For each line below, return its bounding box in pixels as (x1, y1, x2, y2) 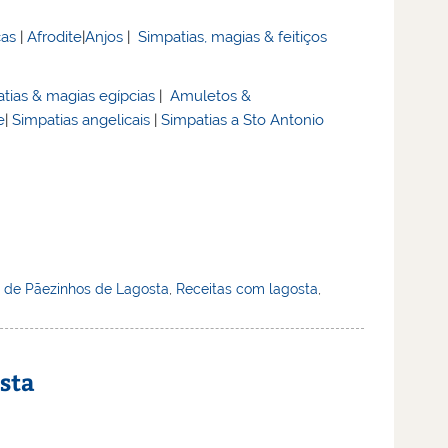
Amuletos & (170, 87, 252, 106)
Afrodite (27, 27, 83, 46)
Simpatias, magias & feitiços (138, 27, 328, 46)
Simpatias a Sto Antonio (161, 111, 325, 130)
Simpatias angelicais (12, 111, 151, 130)
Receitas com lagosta (176, 280, 319, 297)
